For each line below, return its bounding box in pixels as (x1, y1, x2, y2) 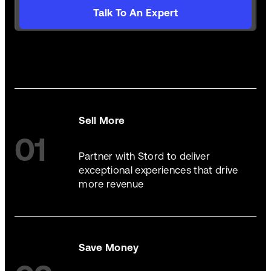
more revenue (79, 178, 144, 191)
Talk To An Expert (93, 7, 178, 19)
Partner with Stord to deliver (79, 150, 210, 163)
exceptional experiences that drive (79, 164, 238, 177)
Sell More (79, 114, 125, 126)
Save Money (79, 241, 139, 254)
